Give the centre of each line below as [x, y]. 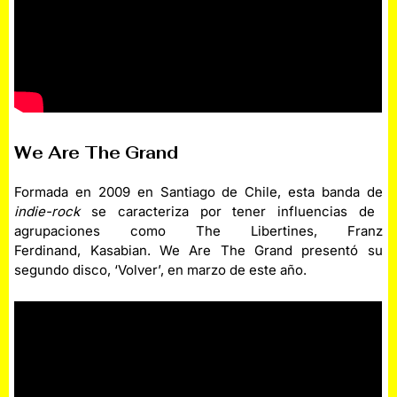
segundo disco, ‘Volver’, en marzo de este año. [161, 270]
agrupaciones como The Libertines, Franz [198, 231]
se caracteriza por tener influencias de [227, 212]
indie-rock [47, 212]
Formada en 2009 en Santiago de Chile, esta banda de [198, 192]
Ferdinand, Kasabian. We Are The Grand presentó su [198, 251]
